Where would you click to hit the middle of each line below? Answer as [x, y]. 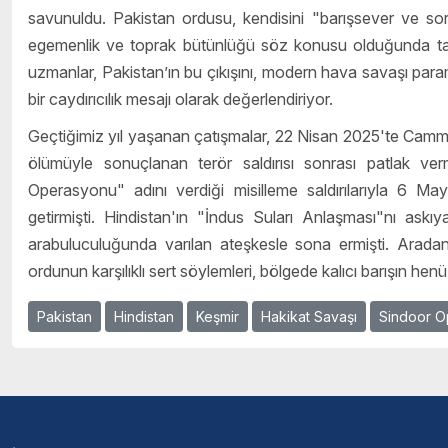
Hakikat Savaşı [309, 317]
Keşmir [217, 317]
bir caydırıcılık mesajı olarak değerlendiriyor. [180, 98]
